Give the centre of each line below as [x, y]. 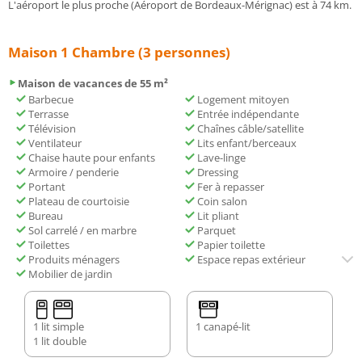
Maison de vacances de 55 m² [93, 84]
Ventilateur [54, 143]
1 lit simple [59, 327]
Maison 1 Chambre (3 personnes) [119, 53]
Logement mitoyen [242, 100]
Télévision [51, 129]
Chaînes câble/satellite [249, 129]
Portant [46, 187]
